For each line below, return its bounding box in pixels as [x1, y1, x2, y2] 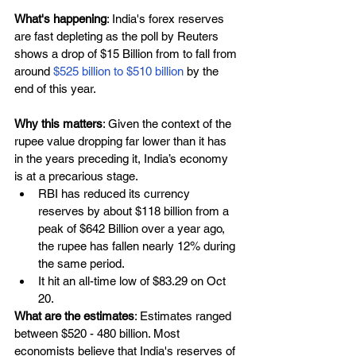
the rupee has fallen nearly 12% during [38, 238, 238, 253]
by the [187, 64, 222, 78]
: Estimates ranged [134, 308, 234, 323]
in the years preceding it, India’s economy [14, 151, 231, 165]
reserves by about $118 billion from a [38, 203, 232, 218]
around [14, 64, 53, 78]
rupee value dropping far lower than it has [14, 133, 230, 148]
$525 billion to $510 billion [53, 64, 187, 78]
